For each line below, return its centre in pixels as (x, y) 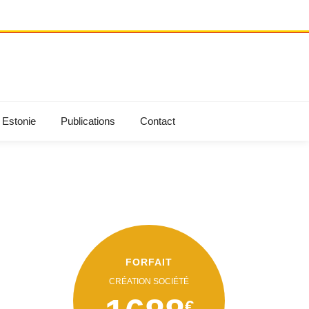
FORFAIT (149, 262)
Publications (88, 121)
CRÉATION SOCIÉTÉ (149, 281)
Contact (158, 121)
